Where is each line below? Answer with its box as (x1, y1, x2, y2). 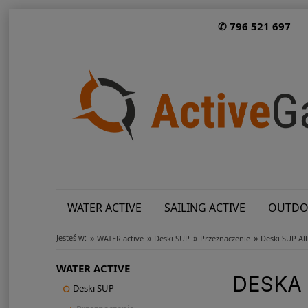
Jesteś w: (56, 232, 87, 243)
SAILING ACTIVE (164, 199, 246, 215)
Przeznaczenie (199, 233, 250, 244)
